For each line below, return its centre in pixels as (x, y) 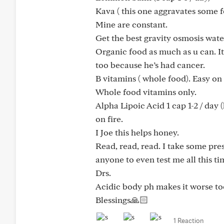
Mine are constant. (131, 24)
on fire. (109, 119)
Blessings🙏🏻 (122, 200)
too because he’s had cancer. (150, 65)
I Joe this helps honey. (137, 132)
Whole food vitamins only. (146, 92)
